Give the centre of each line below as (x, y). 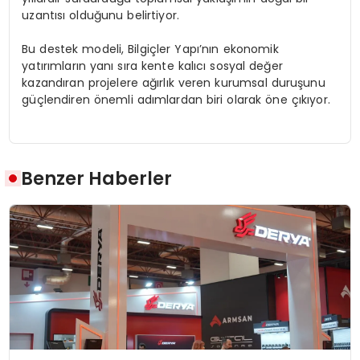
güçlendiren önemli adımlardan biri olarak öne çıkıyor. (176, 99)
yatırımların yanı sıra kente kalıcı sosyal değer (152, 65)
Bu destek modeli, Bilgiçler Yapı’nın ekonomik (150, 49)
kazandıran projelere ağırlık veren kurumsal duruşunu (174, 82)
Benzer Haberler (97, 179)
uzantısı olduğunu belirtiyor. (101, 15)
